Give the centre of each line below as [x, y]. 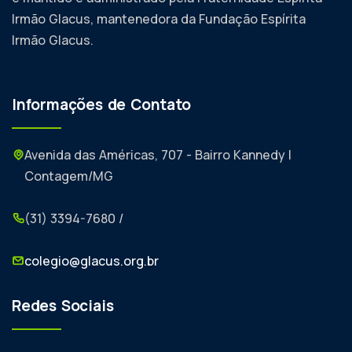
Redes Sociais [63, 306]
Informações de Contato [101, 104]
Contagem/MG [69, 176]
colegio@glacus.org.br [92, 261]
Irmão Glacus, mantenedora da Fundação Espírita [159, 19]
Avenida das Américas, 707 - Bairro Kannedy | [158, 155]
